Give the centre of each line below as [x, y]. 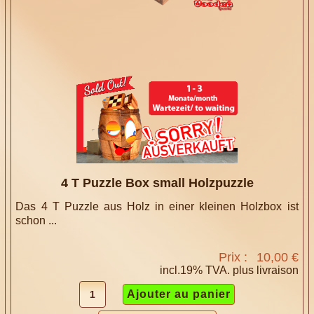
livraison [277, 271]
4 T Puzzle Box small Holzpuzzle [157, 183]
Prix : [234, 258]
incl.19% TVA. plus [208, 271]
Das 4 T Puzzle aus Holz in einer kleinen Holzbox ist [157, 207]
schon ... [36, 221]
